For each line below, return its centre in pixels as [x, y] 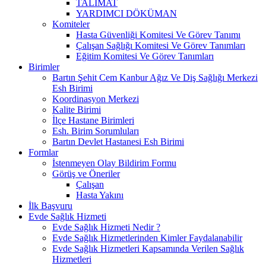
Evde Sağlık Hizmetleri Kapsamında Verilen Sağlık [148, 248]
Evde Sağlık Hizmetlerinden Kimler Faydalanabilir [147, 237]
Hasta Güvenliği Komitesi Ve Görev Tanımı [158, 34]
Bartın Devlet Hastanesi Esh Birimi [118, 141]
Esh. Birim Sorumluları [96, 131]
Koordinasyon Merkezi [96, 99]
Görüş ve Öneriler [86, 173]
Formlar [43, 152]
